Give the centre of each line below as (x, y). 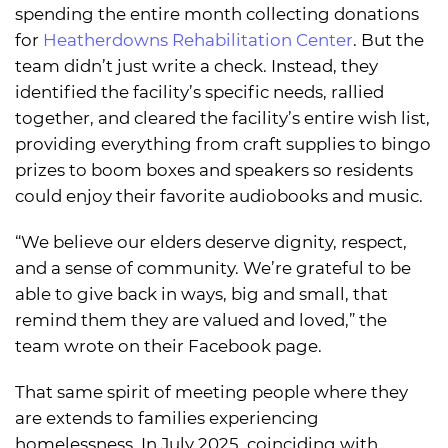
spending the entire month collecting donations (217, 13)
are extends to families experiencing (167, 417)
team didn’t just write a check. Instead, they (196, 65)
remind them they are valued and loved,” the (201, 319)
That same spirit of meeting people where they (211, 391)
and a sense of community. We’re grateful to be (213, 267)
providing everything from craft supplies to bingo (223, 143)
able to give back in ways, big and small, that (201, 293)
